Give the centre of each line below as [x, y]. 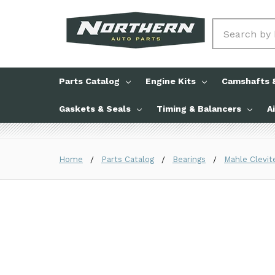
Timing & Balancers [199, 109]
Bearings [189, 159]
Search [230, 26]
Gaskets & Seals [95, 109]
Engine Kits [171, 81]
